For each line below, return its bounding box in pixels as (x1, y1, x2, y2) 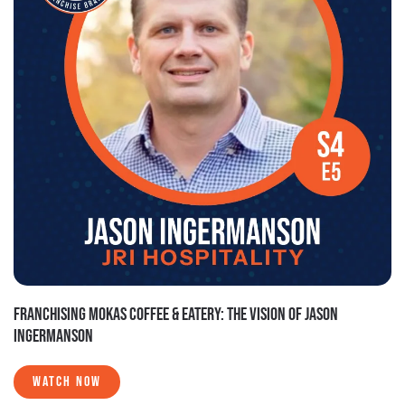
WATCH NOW (33, 372, 101, 391)
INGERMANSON (14, 325, 93, 347)
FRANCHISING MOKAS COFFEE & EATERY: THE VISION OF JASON (14, 303, 338, 325)
